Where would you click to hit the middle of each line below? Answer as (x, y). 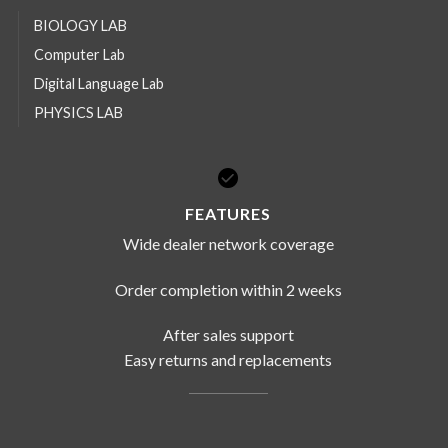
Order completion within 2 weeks (228, 289)
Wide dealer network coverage (228, 243)
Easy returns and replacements (228, 360)
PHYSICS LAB (78, 113)
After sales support (228, 335)
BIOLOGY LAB (80, 26)
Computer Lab (79, 55)
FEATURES (228, 213)
